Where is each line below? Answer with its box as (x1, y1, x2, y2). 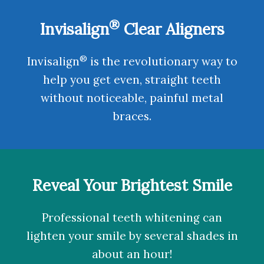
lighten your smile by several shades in (26, 229, 238, 243)
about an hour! (92, 247, 172, 261)
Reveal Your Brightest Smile (32, 175, 232, 195)
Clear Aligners (119, 19, 225, 39)
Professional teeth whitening (42, 210, 200, 225)
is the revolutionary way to (87, 54, 237, 68)
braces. (113, 109, 151, 123)
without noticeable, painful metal (41, 91, 223, 105)
